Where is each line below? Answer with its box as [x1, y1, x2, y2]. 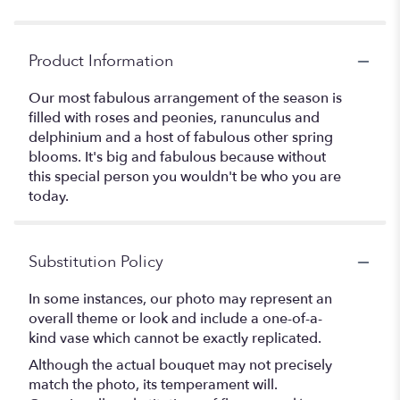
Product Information [29, 50, 173, 73]
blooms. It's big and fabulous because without [29, 147, 326, 168]
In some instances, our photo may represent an [29, 289, 332, 310]
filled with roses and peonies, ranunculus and [29, 108, 320, 129]
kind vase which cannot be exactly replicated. [29, 329, 321, 349]
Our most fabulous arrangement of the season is [29, 88, 342, 109]
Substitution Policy [29, 251, 163, 274]
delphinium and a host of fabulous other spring [29, 128, 333, 148]
